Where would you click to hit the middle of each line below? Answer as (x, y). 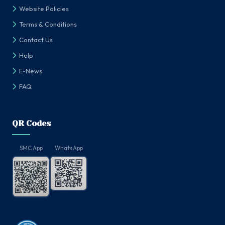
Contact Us (36, 40)
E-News (31, 71)
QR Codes (31, 124)
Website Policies (44, 9)
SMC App (31, 148)
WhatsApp (69, 148)
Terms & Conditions (48, 24)
